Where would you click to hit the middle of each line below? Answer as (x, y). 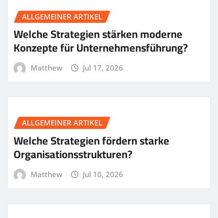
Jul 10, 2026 (103, 174)
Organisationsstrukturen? (73, 154)
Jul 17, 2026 (103, 68)
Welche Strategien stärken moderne (98, 34)
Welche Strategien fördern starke (91, 140)
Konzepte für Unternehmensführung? (101, 48)
